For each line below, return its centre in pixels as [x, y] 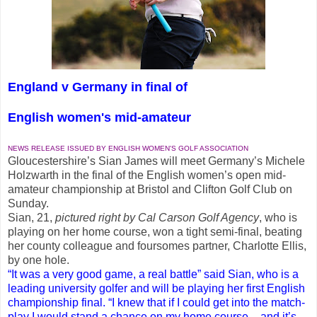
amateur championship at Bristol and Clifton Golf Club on [150, 189]
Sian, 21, [31, 217]
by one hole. [39, 260]
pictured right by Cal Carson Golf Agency [157, 217]
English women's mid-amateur [99, 117]
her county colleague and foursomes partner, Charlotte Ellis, [157, 246]
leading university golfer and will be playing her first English [156, 288]
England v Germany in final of [98, 87]
